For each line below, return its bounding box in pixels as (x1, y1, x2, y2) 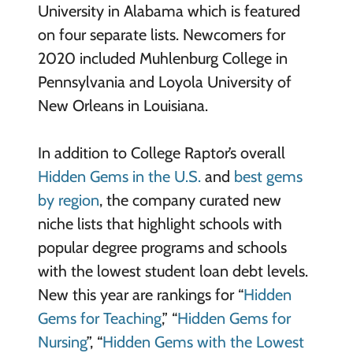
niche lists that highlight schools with (37, 214, 282, 233)
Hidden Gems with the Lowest (102, 332, 304, 351)
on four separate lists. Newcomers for (37, 24, 285, 44)
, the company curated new (98, 190, 281, 210)
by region (37, 190, 99, 210)
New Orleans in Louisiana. (37, 95, 208, 115)
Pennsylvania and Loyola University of (37, 72, 292, 91)
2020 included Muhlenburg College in (37, 48, 288, 68)
